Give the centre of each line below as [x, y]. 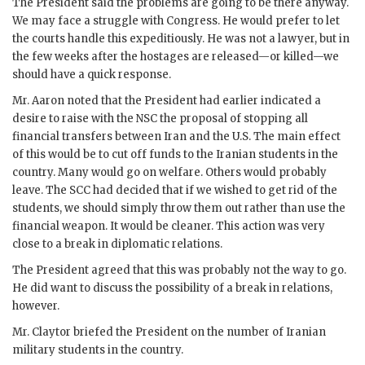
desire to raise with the [74, 118]
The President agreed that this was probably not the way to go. [179, 270]
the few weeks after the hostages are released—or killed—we [176, 56]
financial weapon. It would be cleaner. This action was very [169, 226]
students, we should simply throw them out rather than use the [179, 208]
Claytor [51, 332]
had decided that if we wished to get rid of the [214, 190]
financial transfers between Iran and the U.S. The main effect [176, 136]
